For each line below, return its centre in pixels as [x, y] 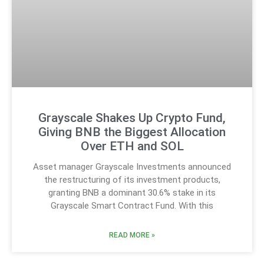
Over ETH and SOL [132, 146]
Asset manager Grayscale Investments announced [132, 166]
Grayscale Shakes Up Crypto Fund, [132, 118]
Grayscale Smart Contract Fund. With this [132, 205]
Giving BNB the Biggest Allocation [132, 132]
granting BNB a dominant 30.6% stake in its [132, 192]
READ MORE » [132, 235]
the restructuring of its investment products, [132, 179]
